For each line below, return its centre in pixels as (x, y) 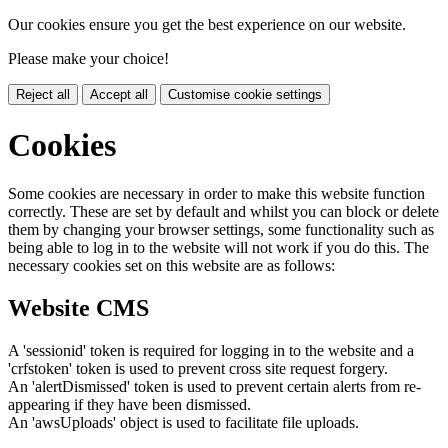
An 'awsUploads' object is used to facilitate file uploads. (183, 423)
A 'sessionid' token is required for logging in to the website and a (211, 351)
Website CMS (78, 308)
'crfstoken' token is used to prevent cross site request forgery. (198, 369)
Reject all (43, 95)
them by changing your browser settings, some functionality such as (221, 230)
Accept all (119, 95)
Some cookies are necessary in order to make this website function (216, 194)
